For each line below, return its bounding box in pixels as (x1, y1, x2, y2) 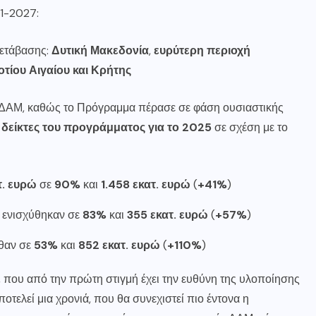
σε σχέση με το (212, 120, 288, 135)
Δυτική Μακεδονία (51, 43, 149, 58)
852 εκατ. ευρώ (78, 238, 160, 253)
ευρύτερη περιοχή (154, 43, 250, 58)
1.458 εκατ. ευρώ (101, 177, 190, 192)
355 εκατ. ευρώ (127, 207, 208, 222)
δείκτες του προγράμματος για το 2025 (1, 120, 212, 135)
